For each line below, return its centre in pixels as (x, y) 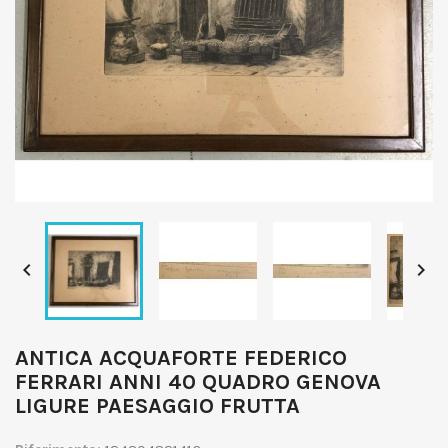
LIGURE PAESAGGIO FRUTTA (157, 406)
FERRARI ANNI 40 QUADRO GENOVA (198, 382)
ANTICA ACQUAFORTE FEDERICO (181, 358)
